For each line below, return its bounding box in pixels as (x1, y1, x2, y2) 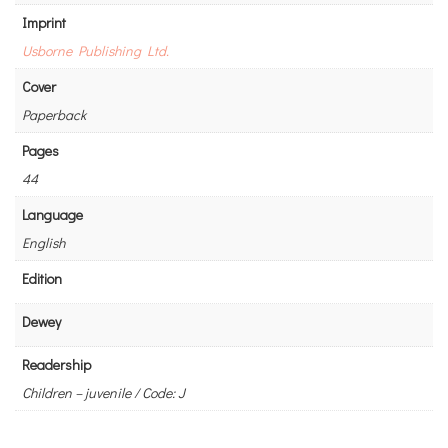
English (22, 232, 65, 252)
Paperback (22, 104, 86, 124)
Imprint (22, 12, 66, 32)
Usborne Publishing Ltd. (22, 40, 169, 60)
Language (22, 204, 83, 224)
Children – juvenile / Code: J (22, 382, 185, 402)
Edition (22, 268, 62, 288)
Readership (22, 354, 91, 374)
